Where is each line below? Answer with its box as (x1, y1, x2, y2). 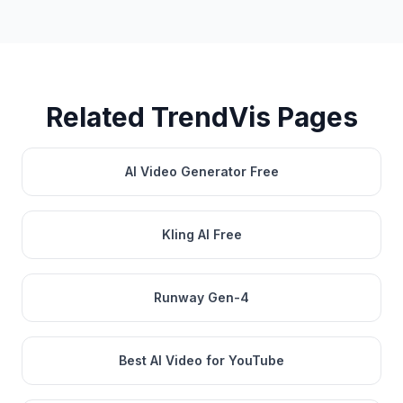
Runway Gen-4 (154, 290, 249, 305)
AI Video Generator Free (124, 164, 279, 179)
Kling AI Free (161, 227, 242, 242)
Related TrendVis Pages (45, 101, 358, 133)
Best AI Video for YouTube (119, 353, 284, 368)
